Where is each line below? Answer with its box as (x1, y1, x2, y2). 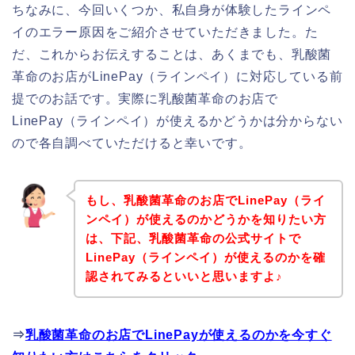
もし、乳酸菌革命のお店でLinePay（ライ (85, 193, 326, 208)
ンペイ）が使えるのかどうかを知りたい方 (85, 212, 326, 227)
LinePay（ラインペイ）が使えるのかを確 (85, 250, 326, 265)
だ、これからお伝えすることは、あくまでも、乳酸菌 (12, 47, 332, 61)
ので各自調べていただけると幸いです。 (12, 136, 252, 150)
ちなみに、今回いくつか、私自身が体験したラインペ (12, 2, 332, 17)
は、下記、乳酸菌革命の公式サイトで (85, 231, 301, 246)
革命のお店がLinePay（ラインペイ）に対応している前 (12, 69, 343, 83)
